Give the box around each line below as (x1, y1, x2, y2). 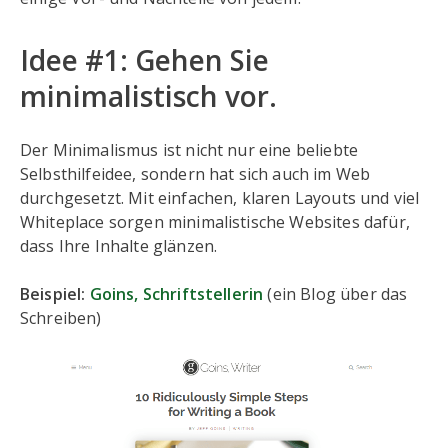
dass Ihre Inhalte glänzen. (20, 235, 218, 257)
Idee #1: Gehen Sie (20, 41, 269, 79)
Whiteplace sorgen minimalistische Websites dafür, (20, 211, 410, 233)
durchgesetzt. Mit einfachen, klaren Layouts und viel (20, 187, 420, 209)
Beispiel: (20, 283, 90, 305)
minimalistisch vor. (20, 77, 277, 115)
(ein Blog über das (267, 283, 408, 305)
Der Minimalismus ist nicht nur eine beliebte (20, 139, 359, 161)
